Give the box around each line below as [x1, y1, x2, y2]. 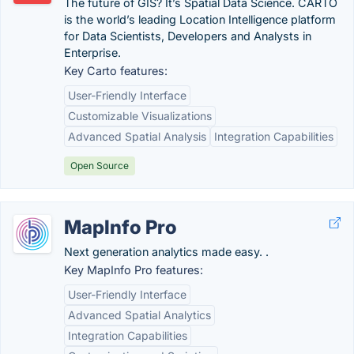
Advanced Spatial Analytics [68, 308, 211, 322]
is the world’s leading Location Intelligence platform [64, 13, 336, 26]
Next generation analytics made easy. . [64, 245, 269, 258]
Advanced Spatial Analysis [68, 130, 206, 143]
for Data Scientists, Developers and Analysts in [64, 29, 311, 43]
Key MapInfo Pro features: [64, 263, 203, 277]
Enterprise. [64, 46, 121, 59]
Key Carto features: [64, 64, 168, 77]
